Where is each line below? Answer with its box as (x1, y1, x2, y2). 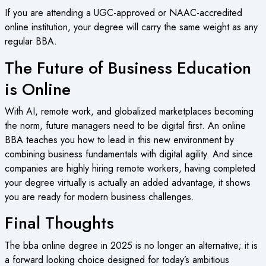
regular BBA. (4, 34, 57, 48)
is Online (4, 77, 71, 102)
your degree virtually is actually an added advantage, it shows (4, 175, 251, 189)
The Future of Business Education (4, 55, 251, 80)
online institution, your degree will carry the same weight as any (4, 20, 258, 34)
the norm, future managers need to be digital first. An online (4, 118, 246, 132)
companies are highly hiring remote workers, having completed (4, 161, 255, 175)
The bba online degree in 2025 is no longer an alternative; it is (4, 238, 258, 252)
